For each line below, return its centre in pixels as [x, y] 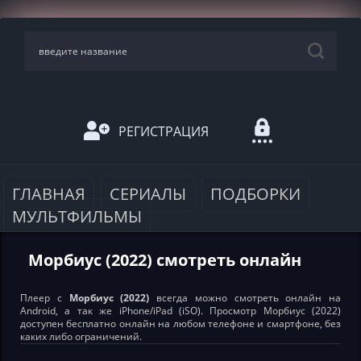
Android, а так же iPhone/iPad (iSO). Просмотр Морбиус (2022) [180, 311]
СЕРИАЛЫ [148, 194]
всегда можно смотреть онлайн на [245, 298]
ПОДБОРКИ [255, 194]
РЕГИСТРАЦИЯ [164, 131]
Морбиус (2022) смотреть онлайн [165, 260]
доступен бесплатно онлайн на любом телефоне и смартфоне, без [180, 324]
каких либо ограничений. [81, 336]
